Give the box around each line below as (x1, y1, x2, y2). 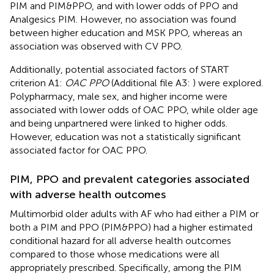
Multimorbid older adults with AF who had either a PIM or (10, 207, 259, 220)
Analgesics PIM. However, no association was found (10, 13, 236, 25)
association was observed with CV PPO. (10, 40, 182, 52)
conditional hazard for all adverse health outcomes (10, 234, 231, 246)
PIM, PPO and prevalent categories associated (10, 172, 250, 186)
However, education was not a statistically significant (10, 130, 241, 143)
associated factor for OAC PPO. (10, 144, 147, 156)
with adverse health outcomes (10, 187, 166, 201)
